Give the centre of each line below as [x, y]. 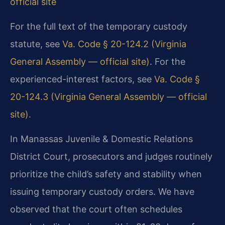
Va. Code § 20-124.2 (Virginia [124, 44]
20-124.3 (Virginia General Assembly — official [108, 96]
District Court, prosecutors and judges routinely [111, 157]
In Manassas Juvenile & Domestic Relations [101, 139]
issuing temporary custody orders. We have [102, 192]
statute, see [36, 44]
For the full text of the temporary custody [99, 26]
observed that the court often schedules [96, 209]
